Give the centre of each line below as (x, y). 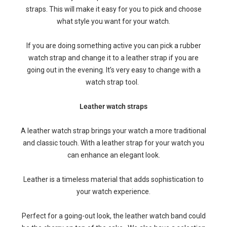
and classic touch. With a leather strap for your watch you (113, 143)
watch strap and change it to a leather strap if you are (113, 58)
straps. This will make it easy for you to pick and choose (113, 9)
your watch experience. (113, 192)
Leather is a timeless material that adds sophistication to (113, 179)
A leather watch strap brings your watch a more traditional (113, 131)
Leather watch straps (113, 106)
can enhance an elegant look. (113, 155)
